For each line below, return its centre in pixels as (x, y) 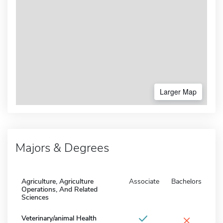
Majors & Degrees (62, 148)
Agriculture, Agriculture (57, 181)
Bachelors (186, 181)
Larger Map (178, 91)
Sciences (35, 197)
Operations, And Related (59, 189)
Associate (144, 181)
